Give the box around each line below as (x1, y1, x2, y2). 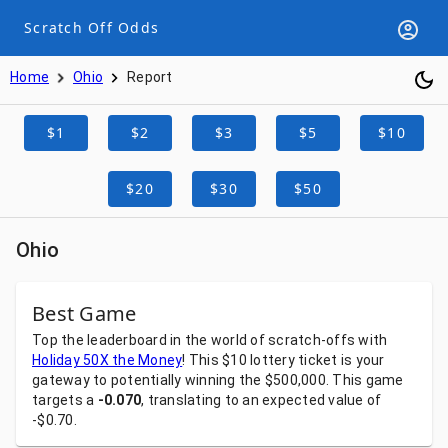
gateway (32, 372, 93, 388)
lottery (250, 352, 298, 368)
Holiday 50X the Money (32, 352, 183, 368)
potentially (110, 372, 185, 388)
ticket (298, 352, 341, 368)
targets (32, 392, 86, 408)
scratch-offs (268, 332, 359, 348)
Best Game (32, 300, 137, 327)
